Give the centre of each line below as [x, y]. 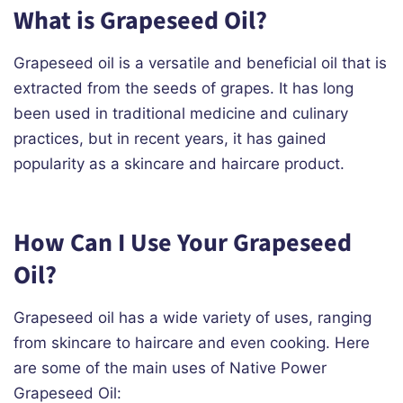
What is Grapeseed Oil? [140, 21]
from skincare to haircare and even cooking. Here [192, 343]
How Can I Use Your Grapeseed [183, 243]
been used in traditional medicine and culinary [181, 114]
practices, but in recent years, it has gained [170, 139]
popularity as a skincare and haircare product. [179, 164]
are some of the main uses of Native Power [170, 368]
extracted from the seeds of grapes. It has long [184, 89]
